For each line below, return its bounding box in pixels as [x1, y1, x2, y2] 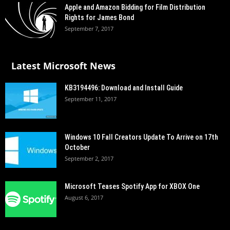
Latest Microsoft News [11, 60, 116, 72]
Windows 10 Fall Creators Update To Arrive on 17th [65, 133, 218, 141]
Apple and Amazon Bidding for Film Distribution [65, 3, 205, 11]
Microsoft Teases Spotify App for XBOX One [65, 182, 200, 190]
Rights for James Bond [65, 13, 134, 22]
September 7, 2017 [65, 25, 113, 32]
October [65, 143, 90, 151]
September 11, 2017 [65, 95, 117, 103]
